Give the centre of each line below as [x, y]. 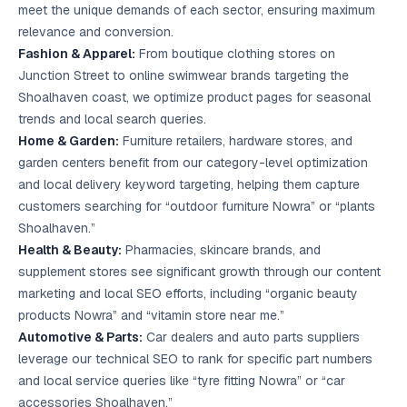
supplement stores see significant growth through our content [199, 272]
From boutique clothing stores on [235, 54]
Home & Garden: [69, 141]
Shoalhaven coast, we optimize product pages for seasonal [194, 97]
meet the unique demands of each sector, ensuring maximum [197, 10]
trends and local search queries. [112, 119]
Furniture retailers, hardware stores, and [236, 141]
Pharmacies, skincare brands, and [221, 250]
